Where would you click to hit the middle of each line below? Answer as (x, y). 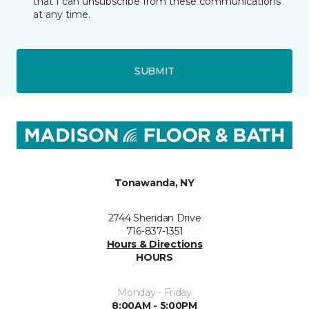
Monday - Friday (154, 292)
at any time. (62, 14)
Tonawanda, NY (154, 183)
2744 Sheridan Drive (154, 218)
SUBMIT (154, 71)
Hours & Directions (154, 244)
